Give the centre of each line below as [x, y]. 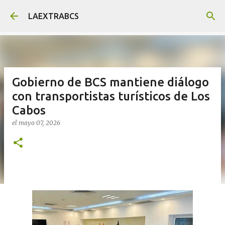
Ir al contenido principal [113, 13]
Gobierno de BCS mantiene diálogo [110, 82]
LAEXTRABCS [53, 16]
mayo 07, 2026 [39, 123]
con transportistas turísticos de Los [111, 96]
